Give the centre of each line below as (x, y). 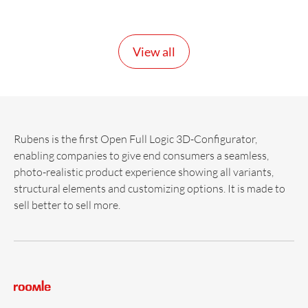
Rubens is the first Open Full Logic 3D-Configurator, (135, 138)
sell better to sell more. (67, 204)
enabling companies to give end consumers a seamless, (141, 155)
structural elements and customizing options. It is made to (150, 188)
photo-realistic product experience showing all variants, (144, 171)
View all (154, 51)
